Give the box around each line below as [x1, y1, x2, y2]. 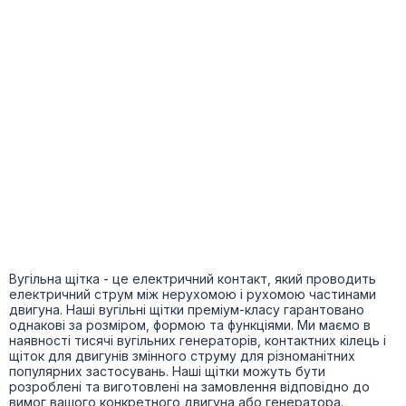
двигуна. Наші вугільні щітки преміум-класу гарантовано [9, 301, 364, 317]
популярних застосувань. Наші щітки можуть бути [9, 362, 325, 379]
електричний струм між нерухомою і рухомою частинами [9, 285, 376, 302]
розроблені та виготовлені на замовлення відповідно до [9, 378, 370, 394]
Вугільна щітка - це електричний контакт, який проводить [9, 270, 376, 286]
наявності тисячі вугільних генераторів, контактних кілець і [9, 332, 386, 348]
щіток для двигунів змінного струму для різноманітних [9, 347, 355, 363]
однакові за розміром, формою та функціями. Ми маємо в [9, 316, 371, 333]
